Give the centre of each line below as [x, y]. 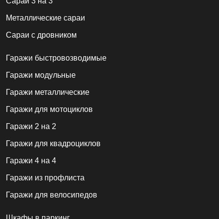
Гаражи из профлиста [45, 177]
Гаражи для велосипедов [52, 195]
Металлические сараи [45, 18]
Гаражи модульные [41, 75]
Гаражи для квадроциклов [53, 143]
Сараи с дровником [41, 35]
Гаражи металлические [48, 92]
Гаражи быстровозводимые [56, 58]
